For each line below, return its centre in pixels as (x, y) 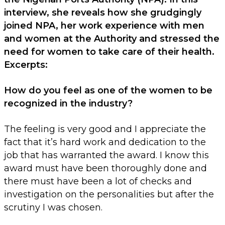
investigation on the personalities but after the (109, 195)
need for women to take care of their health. (109, 52)
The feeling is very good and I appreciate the (105, 129)
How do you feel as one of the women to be (108, 91)
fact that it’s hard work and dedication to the (105, 142)
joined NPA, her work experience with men (104, 26)
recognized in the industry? (68, 104)
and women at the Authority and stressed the (112, 39)
